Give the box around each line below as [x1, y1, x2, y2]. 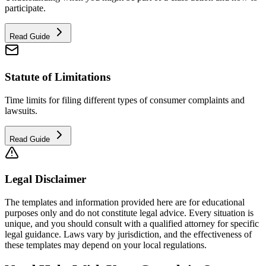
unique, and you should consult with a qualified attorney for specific [5, 218, 259, 229]
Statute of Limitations [5, 71, 110, 83]
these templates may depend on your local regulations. [5, 240, 207, 251]
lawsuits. [5, 105, 37, 116]
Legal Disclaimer [5, 173, 86, 186]
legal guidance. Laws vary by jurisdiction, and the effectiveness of [5, 229, 252, 240]
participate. [5, 3, 46, 14]
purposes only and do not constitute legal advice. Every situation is [5, 208, 254, 218]
